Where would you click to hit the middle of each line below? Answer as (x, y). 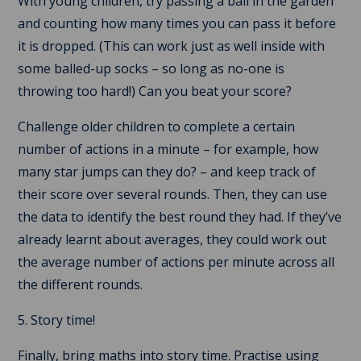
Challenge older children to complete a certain (157, 126)
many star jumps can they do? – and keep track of (167, 171)
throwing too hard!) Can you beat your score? (155, 91)
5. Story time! (57, 320)
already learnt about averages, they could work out (172, 239)
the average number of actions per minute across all (176, 261)
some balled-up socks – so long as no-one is (151, 68)
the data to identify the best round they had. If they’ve (180, 216)
